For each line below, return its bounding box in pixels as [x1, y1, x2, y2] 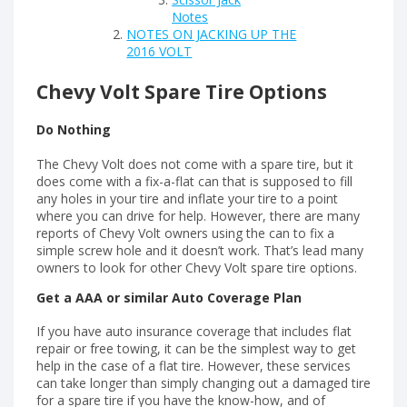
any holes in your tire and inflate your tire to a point [36, 189, 338, 207]
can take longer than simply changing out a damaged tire [36, 374, 371, 392]
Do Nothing [36, 121, 111, 139]
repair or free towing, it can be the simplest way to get [36, 340, 356, 358]
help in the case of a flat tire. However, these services [36, 357, 351, 375]
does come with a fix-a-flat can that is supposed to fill [36, 172, 352, 190]
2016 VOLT [126, 42, 193, 60]
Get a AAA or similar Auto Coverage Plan [36, 288, 302, 306]
